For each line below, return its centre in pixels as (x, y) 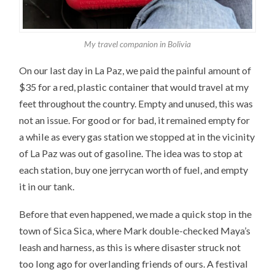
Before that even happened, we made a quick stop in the (136, 214)
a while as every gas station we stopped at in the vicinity (137, 136)
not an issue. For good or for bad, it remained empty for (135, 120)
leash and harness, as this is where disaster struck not (130, 247)
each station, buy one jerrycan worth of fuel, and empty (134, 169)
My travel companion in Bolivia (137, 44)
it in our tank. (47, 186)
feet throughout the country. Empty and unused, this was (136, 103)
